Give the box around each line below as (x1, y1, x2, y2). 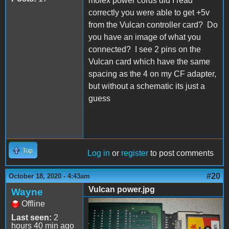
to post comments (148, 148, 214, 157)
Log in (87, 148, 110, 157)
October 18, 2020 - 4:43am (9, 172, 90, 180)
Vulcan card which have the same (88, 57, 210, 66)
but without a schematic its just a (88, 81, 205, 90)
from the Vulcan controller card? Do (88, 20, 218, 29)
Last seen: (11, 213, 52, 222)
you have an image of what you (88, 32, 201, 41)
